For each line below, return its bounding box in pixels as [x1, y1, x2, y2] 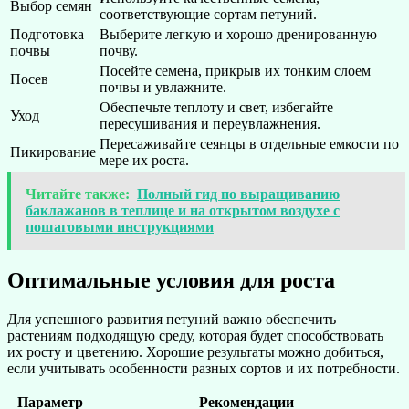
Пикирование [10, 144, 96, 161]
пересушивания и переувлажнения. [100, 116, 320, 132]
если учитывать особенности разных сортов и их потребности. [7, 361, 400, 377]
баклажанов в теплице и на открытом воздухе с [26, 203, 340, 219]
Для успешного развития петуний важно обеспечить [7, 311, 336, 328]
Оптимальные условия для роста [7, 268, 335, 293]
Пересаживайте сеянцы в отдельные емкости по [100, 136, 399, 152]
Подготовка [10, 26, 84, 43]
